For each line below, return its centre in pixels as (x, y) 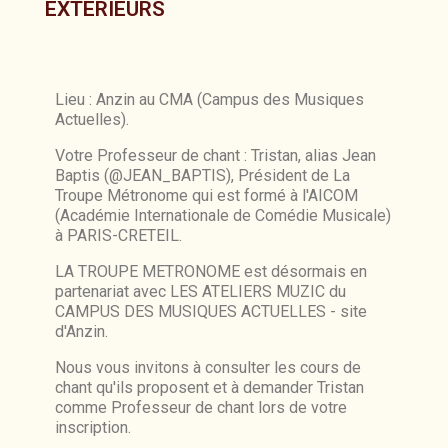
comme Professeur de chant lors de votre (201, 407)
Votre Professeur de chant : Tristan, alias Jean (215, 155)
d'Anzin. (81, 331)
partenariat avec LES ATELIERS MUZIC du (200, 291)
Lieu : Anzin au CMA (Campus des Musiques (209, 99)
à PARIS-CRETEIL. (118, 235)
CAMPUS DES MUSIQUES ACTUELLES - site (211, 311)
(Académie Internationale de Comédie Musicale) (223, 215)
